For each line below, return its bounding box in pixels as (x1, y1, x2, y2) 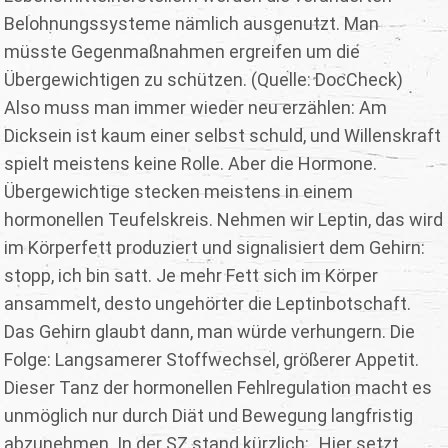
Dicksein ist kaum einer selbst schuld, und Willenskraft (4, 125, 442, 147)
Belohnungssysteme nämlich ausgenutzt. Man (4, 13, 380, 35)
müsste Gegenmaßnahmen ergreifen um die (4, 41, 361, 63)
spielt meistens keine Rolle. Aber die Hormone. (4, 153, 378, 175)
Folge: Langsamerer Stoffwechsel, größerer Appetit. (4, 349, 420, 371)
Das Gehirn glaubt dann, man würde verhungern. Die (4, 321, 416, 343)
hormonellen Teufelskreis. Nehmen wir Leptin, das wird (4, 209, 444, 231)
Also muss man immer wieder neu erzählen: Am (4, 97, 388, 119)
